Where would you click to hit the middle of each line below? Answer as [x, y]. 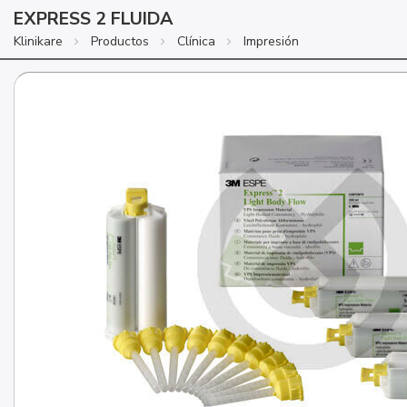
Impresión [271, 42]
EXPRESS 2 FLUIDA [94, 19]
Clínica [196, 42]
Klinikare [38, 42]
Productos [120, 42]
